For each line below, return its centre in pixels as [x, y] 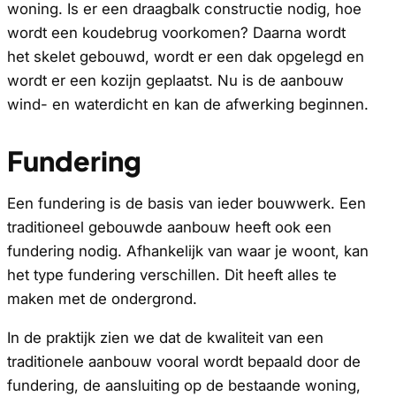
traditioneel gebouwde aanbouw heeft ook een [169, 228]
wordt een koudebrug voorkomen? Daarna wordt [176, 33]
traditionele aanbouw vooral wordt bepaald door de [184, 361]
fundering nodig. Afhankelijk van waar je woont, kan [188, 251]
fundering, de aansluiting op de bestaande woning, [184, 385]
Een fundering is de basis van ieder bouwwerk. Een [187, 204]
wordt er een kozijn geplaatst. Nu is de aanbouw [175, 81]
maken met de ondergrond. [102, 299]
